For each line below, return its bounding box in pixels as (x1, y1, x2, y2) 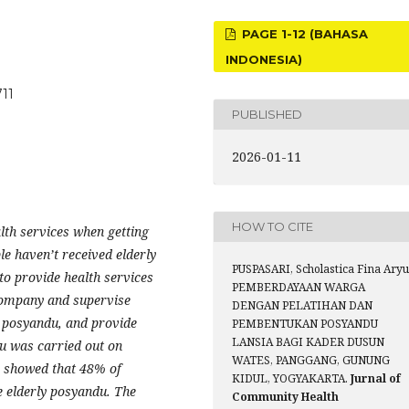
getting (108, 222, 149, 240)
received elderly (58, 245, 156, 263)
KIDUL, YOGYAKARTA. (232, 370, 351, 386)
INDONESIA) (225, 51, 302, 67)
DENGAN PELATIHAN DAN (232, 297, 372, 313)
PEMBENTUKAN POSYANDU (232, 315, 378, 331)
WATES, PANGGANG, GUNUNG (232, 351, 390, 368)
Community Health (232, 388, 339, 404)
